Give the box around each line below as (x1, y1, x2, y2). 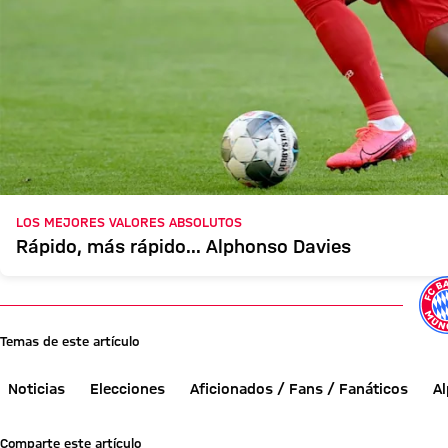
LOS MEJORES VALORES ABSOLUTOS (16, 214, 242, 229)
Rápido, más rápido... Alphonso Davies (16, 236, 351, 256)
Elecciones (90, 381, 165, 397)
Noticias (8, 381, 65, 397)
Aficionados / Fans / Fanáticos (190, 381, 408, 397)
